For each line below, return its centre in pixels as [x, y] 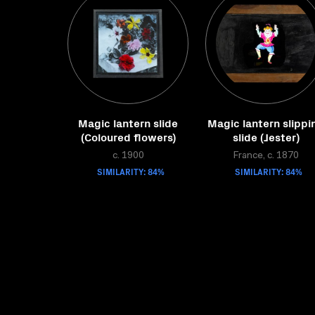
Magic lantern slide [128, 122]
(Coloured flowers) [128, 136]
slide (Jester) [266, 136]
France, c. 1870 [266, 156]
